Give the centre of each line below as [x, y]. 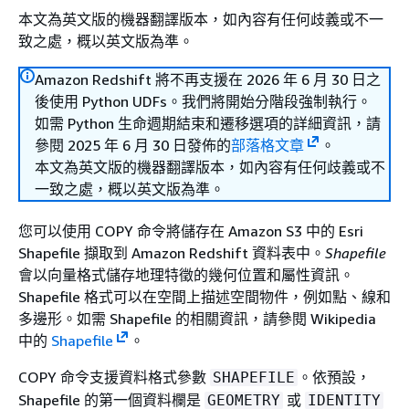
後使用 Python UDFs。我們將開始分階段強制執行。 [203, 101]
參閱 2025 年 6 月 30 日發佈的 [133, 145]
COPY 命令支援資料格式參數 [114, 377]
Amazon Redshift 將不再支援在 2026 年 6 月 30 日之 [208, 79]
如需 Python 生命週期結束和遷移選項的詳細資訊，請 [208, 123]
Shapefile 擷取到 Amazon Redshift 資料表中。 [172, 253]
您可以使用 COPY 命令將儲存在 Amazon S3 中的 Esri [191, 231]
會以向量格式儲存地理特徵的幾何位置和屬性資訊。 [186, 275]
